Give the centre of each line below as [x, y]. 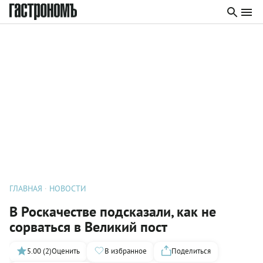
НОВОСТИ [68, 188]
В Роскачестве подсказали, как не [113, 212]
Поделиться [191, 251]
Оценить [66, 251]
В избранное [126, 251]
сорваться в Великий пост [88, 227]
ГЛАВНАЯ [26, 188]
